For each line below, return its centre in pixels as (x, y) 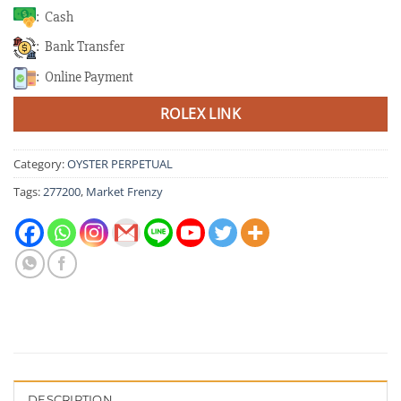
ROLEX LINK (200, 113)
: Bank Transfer (80, 47)
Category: (40, 164)
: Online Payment (85, 77)
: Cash (55, 17)
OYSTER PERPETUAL (120, 164)
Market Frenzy (124, 192)
